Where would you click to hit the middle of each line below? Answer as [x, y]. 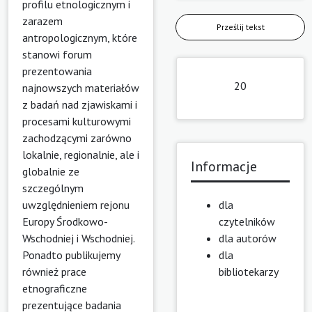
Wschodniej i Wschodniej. [78, 238]
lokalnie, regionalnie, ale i [81, 154]
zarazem [42, 21]
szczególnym [53, 188]
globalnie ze [51, 171]
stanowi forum [57, 54]
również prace [54, 271]
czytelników [247, 222]
